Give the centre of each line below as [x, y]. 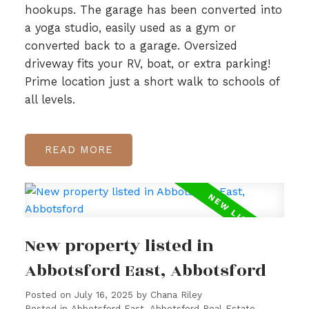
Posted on [49, 295]
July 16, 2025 [103, 295]
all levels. [50, 100]
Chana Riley [176, 295]
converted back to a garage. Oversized [131, 46]
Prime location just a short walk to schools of [152, 82]
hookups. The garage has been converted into [153, 10]
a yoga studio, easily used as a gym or [130, 28]
